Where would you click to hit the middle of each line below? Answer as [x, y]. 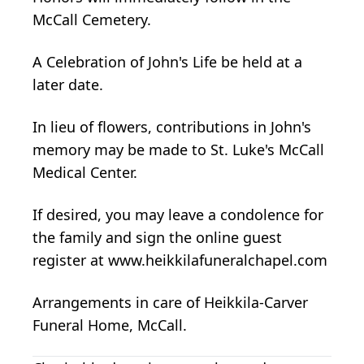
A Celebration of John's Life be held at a [167, 61]
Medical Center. [85, 172]
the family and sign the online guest [157, 237]
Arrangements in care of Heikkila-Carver [170, 302]
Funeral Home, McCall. [110, 325]
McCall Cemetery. [92, 19]
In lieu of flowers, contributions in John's [172, 126]
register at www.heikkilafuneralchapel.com [180, 260]
